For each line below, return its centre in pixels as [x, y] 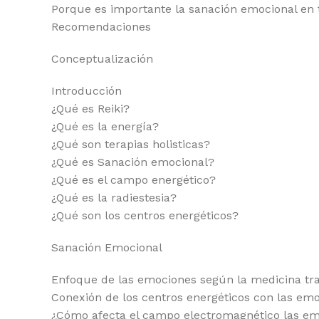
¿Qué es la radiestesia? [114, 198]
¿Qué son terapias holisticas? [131, 144]
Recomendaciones [101, 27]
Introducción [87, 91]
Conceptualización [102, 59]
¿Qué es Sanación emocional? [133, 162]
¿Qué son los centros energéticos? [145, 215]
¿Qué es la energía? [105, 126]
